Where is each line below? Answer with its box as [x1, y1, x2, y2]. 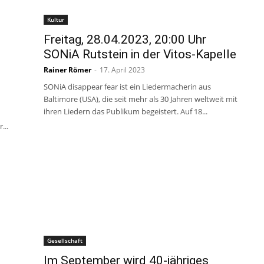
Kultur [47, 15, 64, 24]
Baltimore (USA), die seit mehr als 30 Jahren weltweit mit [44, 94, 237, 104]
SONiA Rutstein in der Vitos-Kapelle [44, 47, 236, 61]
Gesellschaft [47, 236, 82, 245]
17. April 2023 [100, 65, 145, 75]
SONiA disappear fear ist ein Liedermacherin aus [44, 81, 211, 92]
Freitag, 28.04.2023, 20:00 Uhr [44, 32, 206, 47]
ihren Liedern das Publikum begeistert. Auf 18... [44, 106, 207, 117]
